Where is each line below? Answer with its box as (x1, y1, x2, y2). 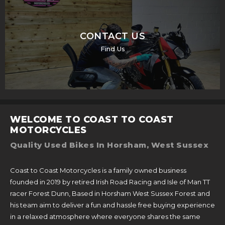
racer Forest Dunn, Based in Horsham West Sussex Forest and (10, 189, 210, 197)
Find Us (100, 44, 125, 53)
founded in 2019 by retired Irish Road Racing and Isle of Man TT (10, 177, 210, 186)
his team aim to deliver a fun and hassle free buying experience (10, 200, 215, 209)
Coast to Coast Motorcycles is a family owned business (10, 166, 186, 174)
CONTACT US (80, 30, 145, 42)
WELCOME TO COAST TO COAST (10, 114, 174, 125)
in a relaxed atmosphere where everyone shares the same (10, 212, 200, 220)
